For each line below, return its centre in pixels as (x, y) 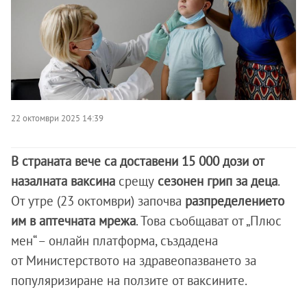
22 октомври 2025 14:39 (57, 118)
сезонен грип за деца (216, 181)
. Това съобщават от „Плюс (209, 221)
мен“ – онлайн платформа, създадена (114, 241)
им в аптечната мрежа (73, 221)
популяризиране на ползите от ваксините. (131, 281)
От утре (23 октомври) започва (96, 201)
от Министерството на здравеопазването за (134, 261)
